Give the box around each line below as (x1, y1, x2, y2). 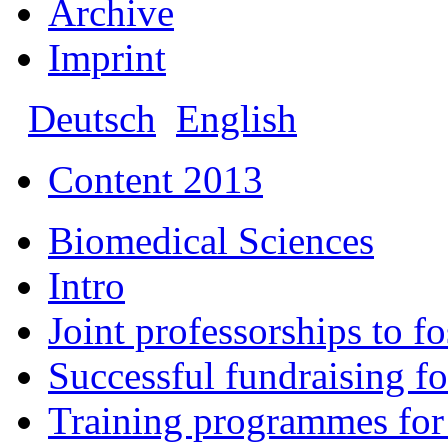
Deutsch (28, 96, 156, 140)
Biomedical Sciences (48, 218, 374, 262)
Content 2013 (48, 157, 263, 201)
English (176, 96, 297, 140)
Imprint (48, 35, 166, 79)
